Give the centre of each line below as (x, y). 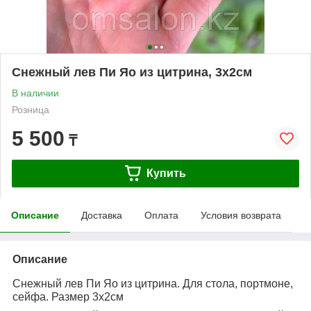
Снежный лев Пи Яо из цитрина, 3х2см (132, 72)
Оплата (161, 215)
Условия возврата (241, 215)
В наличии (35, 93)
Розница (31, 109)
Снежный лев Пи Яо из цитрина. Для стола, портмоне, (153, 283)
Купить (166, 173)
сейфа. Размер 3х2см (68, 296)
